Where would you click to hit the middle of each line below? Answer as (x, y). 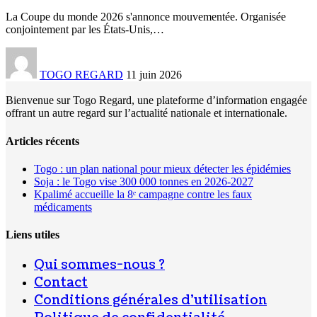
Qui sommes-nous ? (99, 265)
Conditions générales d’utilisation (150, 301)
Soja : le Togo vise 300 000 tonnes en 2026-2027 (144, 181)
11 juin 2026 (154, 75)
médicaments (63, 207)
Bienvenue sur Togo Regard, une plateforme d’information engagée (156, 100)
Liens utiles (33, 235)
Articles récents (42, 141)
